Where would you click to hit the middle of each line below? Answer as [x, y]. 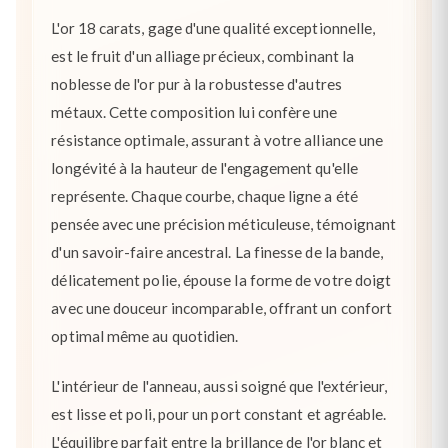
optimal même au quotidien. [145, 336]
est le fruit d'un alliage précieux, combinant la [203, 56]
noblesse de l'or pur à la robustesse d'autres [196, 84]
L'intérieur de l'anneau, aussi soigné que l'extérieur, [219, 385]
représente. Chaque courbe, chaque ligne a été [204, 196]
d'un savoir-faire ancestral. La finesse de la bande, [217, 252]
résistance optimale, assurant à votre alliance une [217, 140]
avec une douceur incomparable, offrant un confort [222, 308]
